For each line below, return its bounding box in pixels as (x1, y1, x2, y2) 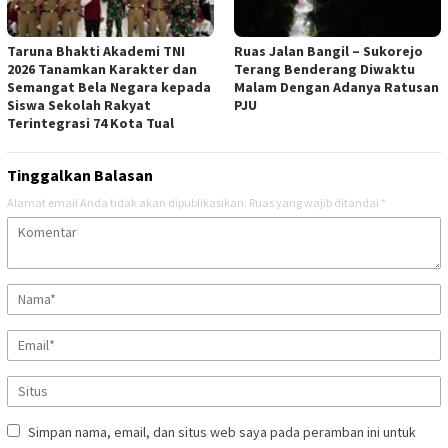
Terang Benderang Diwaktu (234, 59, 415, 78)
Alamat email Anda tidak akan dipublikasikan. (7, 194, 247, 210)
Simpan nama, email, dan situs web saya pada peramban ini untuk (28, 422, 416, 441)
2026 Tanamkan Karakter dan (7, 59, 197, 78)
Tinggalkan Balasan (7, 164, 153, 185)
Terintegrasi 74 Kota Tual (7, 113, 174, 132)
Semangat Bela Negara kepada (7, 77, 211, 96)
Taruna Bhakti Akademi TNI (7, 41, 185, 60)
